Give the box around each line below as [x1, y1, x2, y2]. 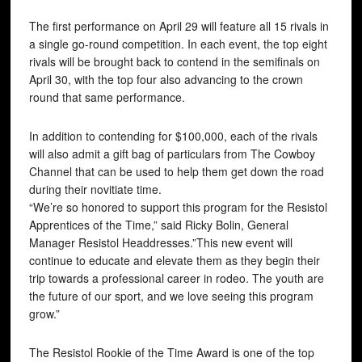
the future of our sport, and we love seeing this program [28, 288, 314, 304]
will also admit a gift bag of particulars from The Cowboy [28, 145, 315, 162]
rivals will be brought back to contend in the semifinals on [28, 53, 320, 69]
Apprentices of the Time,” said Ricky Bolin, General [28, 217, 288, 233]
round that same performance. [28, 89, 185, 105]
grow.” [28, 305, 60, 322]
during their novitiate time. [28, 181, 162, 197]
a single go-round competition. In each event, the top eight [28, 36, 327, 52]
